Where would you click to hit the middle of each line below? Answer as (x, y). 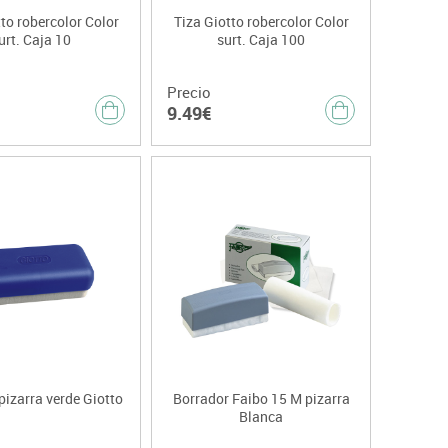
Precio (189, 92)
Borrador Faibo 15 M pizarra (261, 399)
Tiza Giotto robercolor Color (261, 22)
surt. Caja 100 (261, 40)
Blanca (261, 417)
